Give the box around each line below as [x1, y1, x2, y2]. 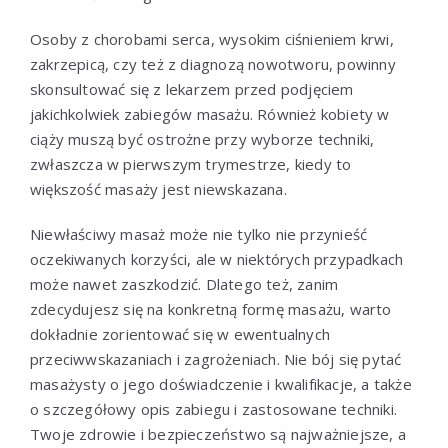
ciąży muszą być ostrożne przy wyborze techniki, [30, 128, 375, 149]
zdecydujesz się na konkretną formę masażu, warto [30, 298, 392, 319]
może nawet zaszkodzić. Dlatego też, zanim [30, 273, 339, 294]
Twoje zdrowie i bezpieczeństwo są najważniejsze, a [30, 423, 406, 444]
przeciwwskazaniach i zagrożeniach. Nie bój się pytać [30, 348, 402, 369]
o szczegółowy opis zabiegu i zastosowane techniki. [30, 398, 397, 419]
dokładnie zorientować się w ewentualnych [30, 323, 330, 344]
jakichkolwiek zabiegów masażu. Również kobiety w [30, 103, 390, 124]
